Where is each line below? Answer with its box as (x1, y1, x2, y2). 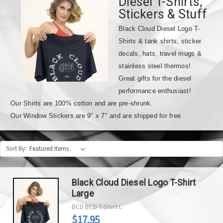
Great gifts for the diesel (118, 75, 192, 82)
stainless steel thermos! (118, 62, 195, 70)
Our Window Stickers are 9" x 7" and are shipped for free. (10, 112, 183, 119)
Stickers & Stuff (118, 7, 207, 21)
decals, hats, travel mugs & (118, 50, 202, 57)
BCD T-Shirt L (85, 202, 122, 211)
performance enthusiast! (118, 87, 191, 95)
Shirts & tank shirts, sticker (118, 37, 202, 45)
